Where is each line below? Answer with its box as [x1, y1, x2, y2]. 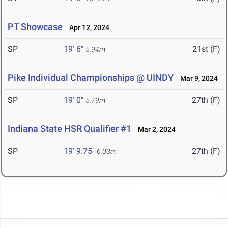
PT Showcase [8, 21, 63, 33]
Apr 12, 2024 [65, 23, 109, 32]
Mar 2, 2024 [133, 125, 176, 134]
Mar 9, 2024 [176, 74, 218, 83]
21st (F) [192, 44, 220, 54]
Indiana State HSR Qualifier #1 [8, 123, 131, 134]
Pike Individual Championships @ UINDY [8, 72, 174, 83]
